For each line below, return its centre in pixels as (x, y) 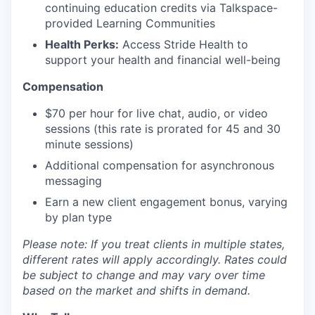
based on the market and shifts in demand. (136, 291)
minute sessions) (89, 144)
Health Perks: (82, 45)
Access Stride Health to (184, 45)
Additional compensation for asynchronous (160, 166)
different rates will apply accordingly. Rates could (155, 260)
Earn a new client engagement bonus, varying (166, 202)
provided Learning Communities (130, 24)
